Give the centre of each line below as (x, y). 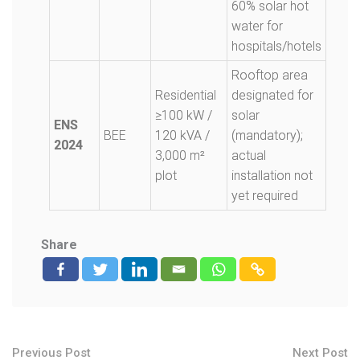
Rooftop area (270, 75)
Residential (186, 95)
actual (249, 155)
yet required (265, 196)
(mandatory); (267, 135)
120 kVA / (182, 135)
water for (257, 26)
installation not (272, 176)
